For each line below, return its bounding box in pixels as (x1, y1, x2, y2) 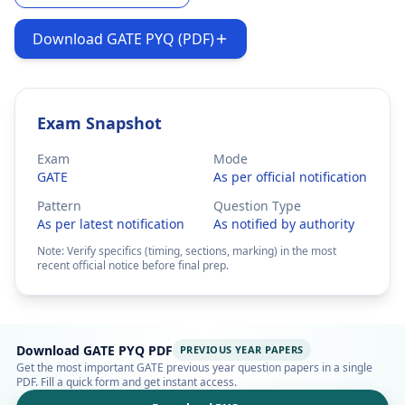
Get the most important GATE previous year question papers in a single (16, 360, 372, 375)
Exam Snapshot (37, 112, 162, 134)
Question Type (213, 197, 301, 214)
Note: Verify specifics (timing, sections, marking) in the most (37, 243, 336, 259)
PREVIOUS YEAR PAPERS (180, 343, 304, 356)
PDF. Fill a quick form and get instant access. (16, 374, 237, 390)
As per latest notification (37, 215, 184, 232)
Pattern (37, 197, 81, 214)
